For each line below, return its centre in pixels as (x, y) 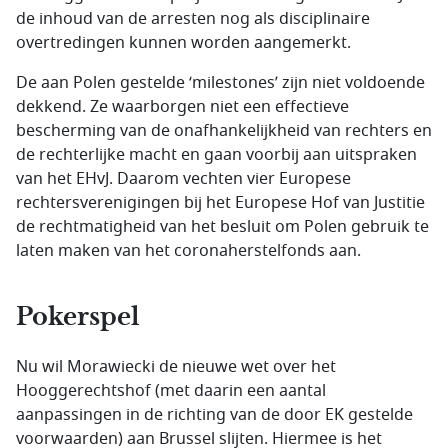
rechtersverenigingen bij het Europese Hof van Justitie (220, 203)
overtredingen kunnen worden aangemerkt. (183, 43)
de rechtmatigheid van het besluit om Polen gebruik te (222, 227)
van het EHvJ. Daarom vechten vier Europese (183, 179)
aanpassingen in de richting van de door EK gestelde (214, 415)
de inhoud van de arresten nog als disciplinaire (193, 19)
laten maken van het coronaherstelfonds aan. (188, 251)
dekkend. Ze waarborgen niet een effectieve (182, 107)
